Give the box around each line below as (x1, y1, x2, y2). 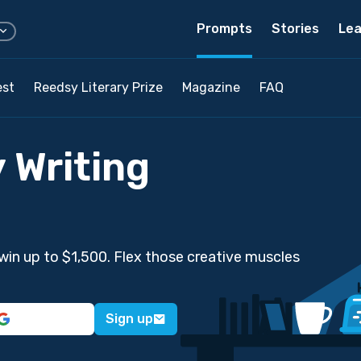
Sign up (106, 311, 153, 326)
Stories (272, 21, 319, 36)
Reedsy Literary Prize (34, 80, 163, 95)
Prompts (197, 21, 252, 36)
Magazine (182, 80, 240, 95)
